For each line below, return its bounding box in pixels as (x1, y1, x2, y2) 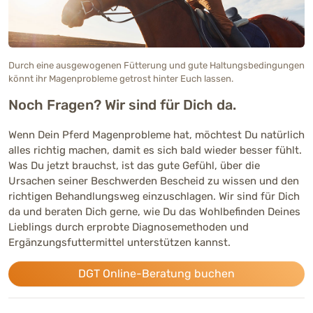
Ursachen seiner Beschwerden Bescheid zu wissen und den (8, 174, 299, 187)
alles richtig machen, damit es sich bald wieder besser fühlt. (8, 143, 302, 156)
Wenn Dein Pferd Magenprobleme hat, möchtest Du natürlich (8, 128, 305, 141)
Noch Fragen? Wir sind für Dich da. (8, 96, 236, 113)
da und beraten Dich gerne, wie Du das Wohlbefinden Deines (8, 205, 300, 218)
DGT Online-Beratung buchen (78, 266, 235, 280)
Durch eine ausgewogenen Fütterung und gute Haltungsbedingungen (8, 59, 305, 71)
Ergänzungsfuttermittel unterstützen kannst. (8, 235, 231, 249)
